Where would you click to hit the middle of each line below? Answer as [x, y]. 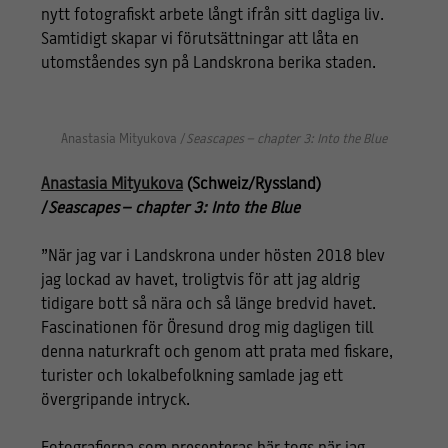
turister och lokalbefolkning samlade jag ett [191, 376]
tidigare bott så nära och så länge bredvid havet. [208, 304]
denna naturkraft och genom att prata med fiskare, [216, 352]
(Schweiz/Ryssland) [251, 184]
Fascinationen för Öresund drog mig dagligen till [206, 328]
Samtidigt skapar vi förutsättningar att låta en [199, 39]
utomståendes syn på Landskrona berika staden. [208, 63]
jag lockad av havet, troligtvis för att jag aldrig [200, 280]
